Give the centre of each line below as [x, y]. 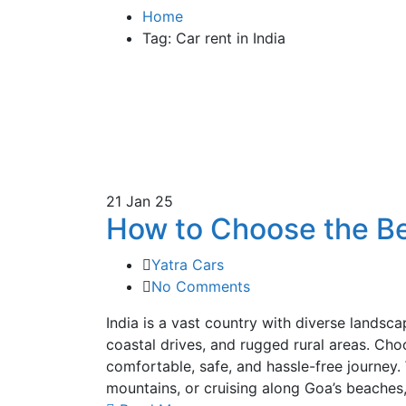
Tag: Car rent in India [214, 38]
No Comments [201, 286]
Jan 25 [150, 201]
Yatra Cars [188, 264]
